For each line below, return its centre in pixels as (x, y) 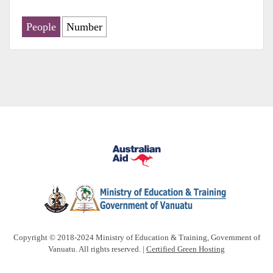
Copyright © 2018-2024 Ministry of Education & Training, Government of (136, 238)
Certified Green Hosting (186, 249)
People (41, 27)
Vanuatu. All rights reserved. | (97, 249)
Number (84, 27)
